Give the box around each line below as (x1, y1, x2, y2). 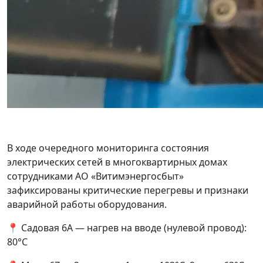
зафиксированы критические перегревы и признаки (7, 184, 248, 197)
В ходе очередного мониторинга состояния (7, 141, 209, 155)
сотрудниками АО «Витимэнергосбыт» (7, 170, 184, 183)
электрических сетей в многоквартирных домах (7, 156, 227, 169)
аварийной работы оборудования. (7, 198, 167, 211)
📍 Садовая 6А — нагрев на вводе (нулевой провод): (7, 221, 247, 235)
